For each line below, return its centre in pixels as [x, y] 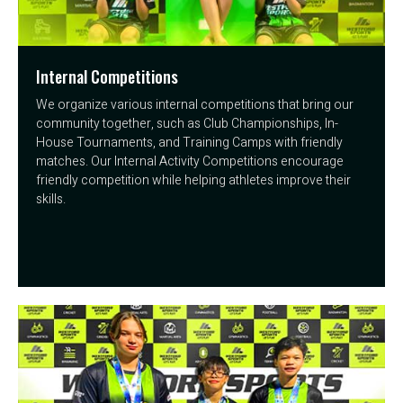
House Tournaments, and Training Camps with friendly [189, 142]
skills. [51, 199]
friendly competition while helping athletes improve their [193, 180]
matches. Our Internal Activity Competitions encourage [190, 161]
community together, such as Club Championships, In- [187, 123]
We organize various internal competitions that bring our [195, 104]
